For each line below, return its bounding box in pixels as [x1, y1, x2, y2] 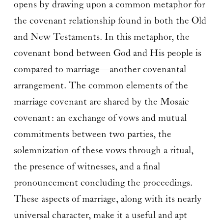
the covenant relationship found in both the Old [13, 15, 206, 27]
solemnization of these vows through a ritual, [13, 144, 193, 156]
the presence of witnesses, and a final [13, 161, 160, 172]
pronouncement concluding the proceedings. [13, 177, 192, 189]
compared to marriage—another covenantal [13, 63, 186, 75]
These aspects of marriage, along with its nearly [13, 193, 202, 205]
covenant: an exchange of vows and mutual [13, 112, 187, 124]
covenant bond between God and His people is [13, 47, 201, 59]
